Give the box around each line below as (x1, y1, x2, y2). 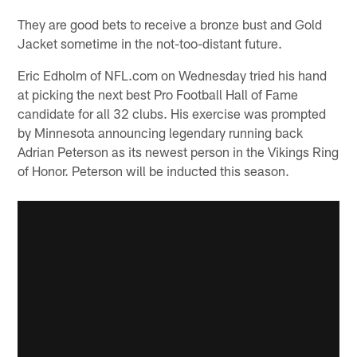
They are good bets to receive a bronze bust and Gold (18, 15, 323, 32)
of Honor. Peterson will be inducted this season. (18, 162, 290, 178)
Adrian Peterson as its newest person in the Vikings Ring (18, 143, 339, 159)
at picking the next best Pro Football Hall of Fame (18, 85, 299, 102)
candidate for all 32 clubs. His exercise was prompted (18, 104, 327, 121)
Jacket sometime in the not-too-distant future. (18, 34, 283, 51)
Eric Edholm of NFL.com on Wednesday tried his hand (18, 66, 328, 83)
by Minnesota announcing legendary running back (18, 124, 304, 140)
